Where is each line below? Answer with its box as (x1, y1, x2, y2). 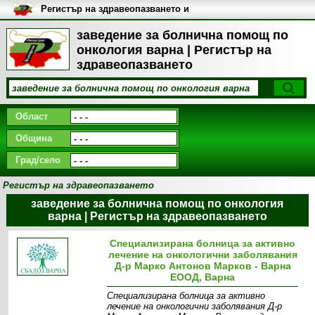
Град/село (15, 155, 60, 165)
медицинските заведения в (40, 14, 164, 25)
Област (15, 111, 48, 122)
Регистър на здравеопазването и (40, 4, 189, 14)
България (40, 25, 84, 35)
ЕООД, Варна (170, 271, 236, 283)
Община (15, 133, 52, 143)
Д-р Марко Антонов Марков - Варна (114, 260, 291, 271)
